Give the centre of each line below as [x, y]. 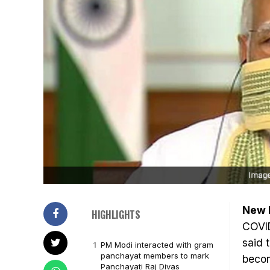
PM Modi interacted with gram [157, 245]
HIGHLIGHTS [116, 215]
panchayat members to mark [155, 256]
